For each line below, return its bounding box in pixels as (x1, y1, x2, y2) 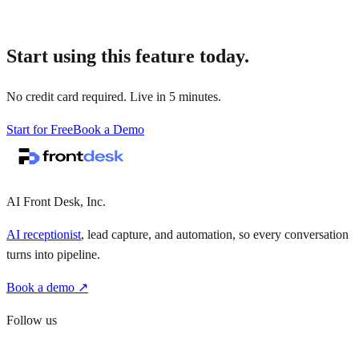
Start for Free (6, 123, 73, 137)
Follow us (6, 313, 57, 328)
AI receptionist (6, 228, 81, 242)
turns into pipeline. (6, 248, 100, 262)
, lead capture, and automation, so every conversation (81, 228, 349, 242)
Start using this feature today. (6, 45, 249, 67)
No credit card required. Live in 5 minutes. (6, 90, 221, 104)
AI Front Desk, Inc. (6, 195, 106, 209)
